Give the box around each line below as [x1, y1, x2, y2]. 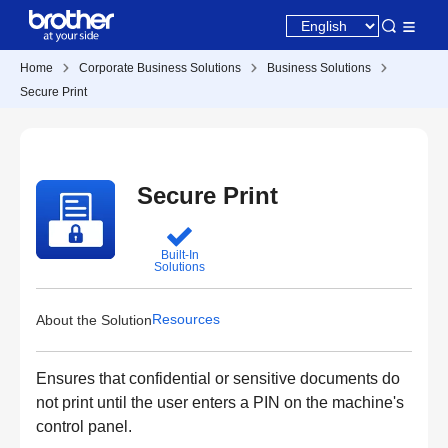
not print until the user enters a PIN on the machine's [36, 394, 404, 411]
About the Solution [36, 312, 152, 328]
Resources [152, 311, 220, 327]
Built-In [160, 248, 199, 262]
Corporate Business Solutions [79, 61, 241, 75]
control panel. [36, 418, 132, 435]
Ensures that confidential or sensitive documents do [36, 370, 400, 387]
